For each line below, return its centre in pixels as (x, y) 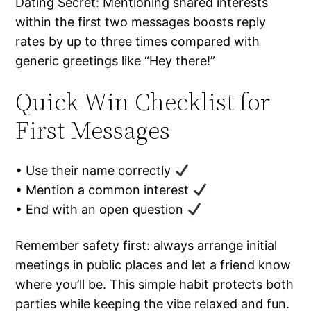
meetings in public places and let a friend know (153, 265)
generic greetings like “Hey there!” (116, 61)
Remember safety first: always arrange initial (146, 246)
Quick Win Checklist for (143, 102)
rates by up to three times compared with (138, 42)
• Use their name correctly (95, 171)
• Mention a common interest (104, 190)
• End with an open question (101, 210)
